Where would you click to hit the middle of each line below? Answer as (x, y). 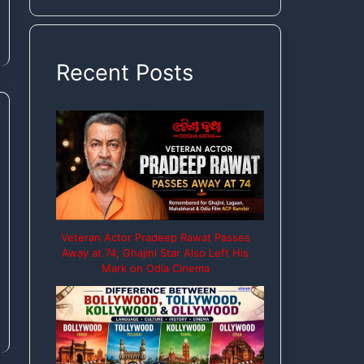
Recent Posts (125, 73)
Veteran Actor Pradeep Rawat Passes (155, 237)
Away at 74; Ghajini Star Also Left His (155, 252)
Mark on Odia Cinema (155, 268)
